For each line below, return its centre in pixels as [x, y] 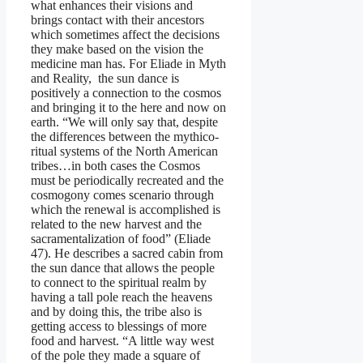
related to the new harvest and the [116, 224]
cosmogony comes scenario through [122, 194]
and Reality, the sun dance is [105, 78]
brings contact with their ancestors [117, 19]
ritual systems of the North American [124, 151]
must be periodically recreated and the [127, 180]
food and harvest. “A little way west [122, 340]
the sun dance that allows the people [123, 267]
